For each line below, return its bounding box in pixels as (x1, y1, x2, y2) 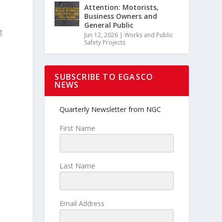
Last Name (59, 161, 96, 170)
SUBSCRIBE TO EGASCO (55, 71, 154, 82)
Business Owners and (84, 11, 158, 21)
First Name (59, 123, 96, 133)
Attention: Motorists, (84, 2, 159, 12)
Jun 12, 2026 (84, 31, 118, 39)
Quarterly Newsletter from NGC (59, 105, 162, 114)
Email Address (59, 198, 105, 208)
